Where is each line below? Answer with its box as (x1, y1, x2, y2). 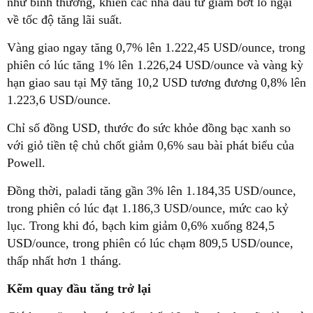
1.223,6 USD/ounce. (7, 93, 111, 108)
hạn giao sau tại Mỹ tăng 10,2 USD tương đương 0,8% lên (7, 75, 306, 90)
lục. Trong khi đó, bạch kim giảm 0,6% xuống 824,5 (7, 219, 275, 233)
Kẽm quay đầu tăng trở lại (7, 282, 151, 296)
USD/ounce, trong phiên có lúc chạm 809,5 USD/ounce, (7, 236, 293, 251)
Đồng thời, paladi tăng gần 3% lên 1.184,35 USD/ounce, (7, 184, 296, 198)
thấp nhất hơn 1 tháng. (7, 254, 122, 268)
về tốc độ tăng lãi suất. (7, 13, 122, 27)
